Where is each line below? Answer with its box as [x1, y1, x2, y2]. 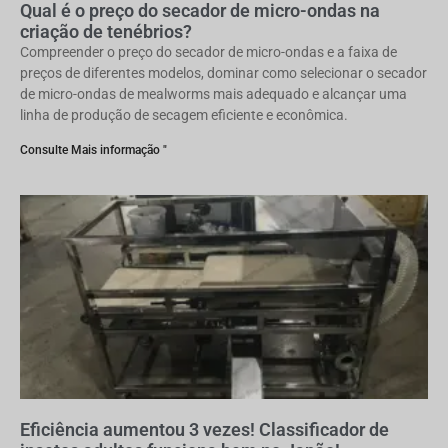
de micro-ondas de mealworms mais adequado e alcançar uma [20, 86, 407, 102]
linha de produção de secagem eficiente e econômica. [20, 107, 348, 123]
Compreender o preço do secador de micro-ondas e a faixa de [20, 44, 397, 60]
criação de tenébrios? [20, 21, 192, 42]
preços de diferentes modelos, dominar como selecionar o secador [20, 65, 427, 81]
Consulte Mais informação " [20, 143, 167, 157]
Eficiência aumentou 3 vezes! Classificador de [20, 419, 389, 440]
